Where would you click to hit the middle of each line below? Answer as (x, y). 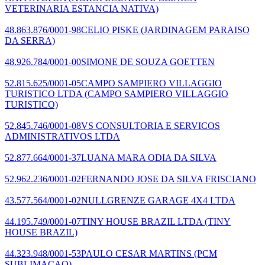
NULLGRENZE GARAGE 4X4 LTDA (158, 200)
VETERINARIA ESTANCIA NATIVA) (82, 8)
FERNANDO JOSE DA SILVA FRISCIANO (169, 179)
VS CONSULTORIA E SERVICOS (151, 125)
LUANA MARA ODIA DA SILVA (149, 157)
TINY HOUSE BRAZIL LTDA (142, 221)
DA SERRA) (30, 40)
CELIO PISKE (110, 30)
